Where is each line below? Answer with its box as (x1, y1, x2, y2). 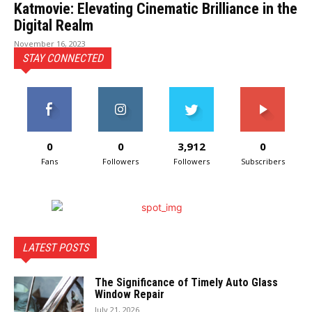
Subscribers (240, 156, 285, 166)
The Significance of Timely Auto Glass (95, 276, 278, 289)
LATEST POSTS (22, 241, 88, 254)
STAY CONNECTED (22, 52, 103, 65)
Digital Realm (14, 17, 93, 34)
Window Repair (95, 288, 164, 301)
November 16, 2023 (14, 38, 86, 49)
